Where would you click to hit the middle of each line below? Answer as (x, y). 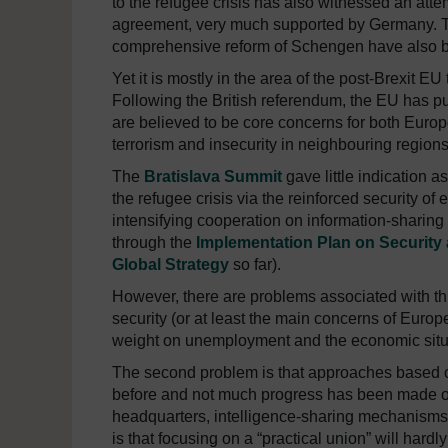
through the (154, 242)
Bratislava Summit (213, 176)
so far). (255, 264)
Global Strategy (170, 264)
